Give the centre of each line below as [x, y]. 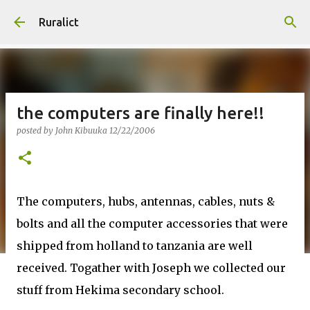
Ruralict [59, 22]
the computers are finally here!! [140, 113]
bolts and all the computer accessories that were [152, 224]
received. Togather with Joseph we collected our [151, 268]
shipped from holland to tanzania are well [135, 246]
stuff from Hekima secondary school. [120, 290]
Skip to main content [155, 17]
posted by [36, 130]
